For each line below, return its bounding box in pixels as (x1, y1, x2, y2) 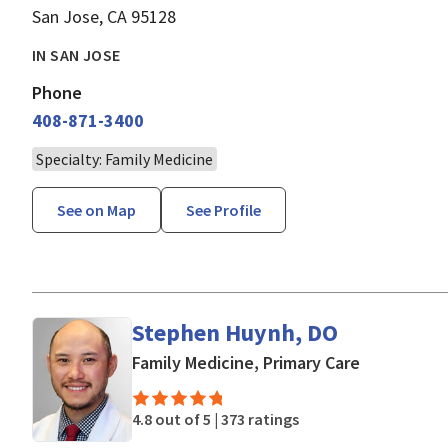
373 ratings (221, 408, 299, 429)
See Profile (186, 199, 261, 220)
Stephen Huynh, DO (132, 316, 338, 348)
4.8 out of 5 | (132, 408, 221, 429)
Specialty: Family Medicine (36, 148, 213, 169)
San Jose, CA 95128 (32, 4, 176, 28)
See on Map (57, 199, 136, 220)
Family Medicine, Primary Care (132, 350, 360, 374)
